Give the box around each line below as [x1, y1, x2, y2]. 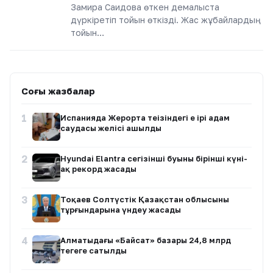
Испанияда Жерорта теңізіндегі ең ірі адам [60, 113, 230, 122]
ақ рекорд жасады [60, 164, 136, 174]
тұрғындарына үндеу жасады [60, 205, 181, 214]
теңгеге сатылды [60, 246, 127, 255]
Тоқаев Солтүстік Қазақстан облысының [60, 194, 229, 204]
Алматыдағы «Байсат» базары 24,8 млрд [60, 235, 231, 245]
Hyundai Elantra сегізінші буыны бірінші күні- [60, 154, 247, 163]
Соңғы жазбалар [21, 85, 95, 96]
